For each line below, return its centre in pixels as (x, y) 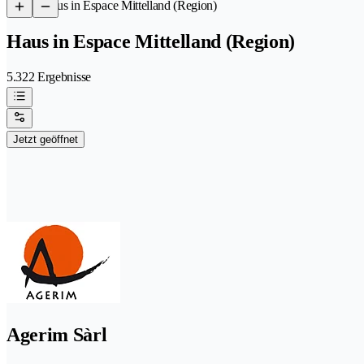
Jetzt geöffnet (45, 139)
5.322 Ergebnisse (49, 76)
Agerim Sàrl (57, 334)
